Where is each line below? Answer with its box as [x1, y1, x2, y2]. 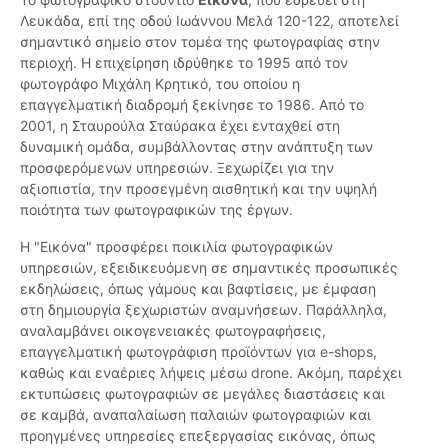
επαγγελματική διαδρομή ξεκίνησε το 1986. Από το [20, 96, 364, 114]
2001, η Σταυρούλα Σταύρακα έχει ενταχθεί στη [20, 117, 340, 135]
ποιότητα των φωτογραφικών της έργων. [20, 201, 293, 219]
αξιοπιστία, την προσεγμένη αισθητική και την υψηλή [20, 180, 377, 198]
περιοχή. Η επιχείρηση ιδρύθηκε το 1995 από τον [20, 54, 348, 72]
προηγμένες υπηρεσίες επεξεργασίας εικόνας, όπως [20, 427, 376, 445]
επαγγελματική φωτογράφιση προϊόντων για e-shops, [20, 343, 377, 361]
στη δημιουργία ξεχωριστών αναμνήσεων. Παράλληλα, [20, 301, 387, 319]
